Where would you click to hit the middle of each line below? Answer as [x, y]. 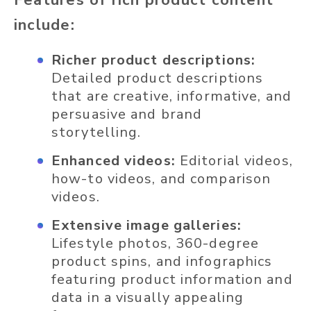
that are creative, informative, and [171, 96]
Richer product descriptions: [154, 60]
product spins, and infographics [162, 262]
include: [44, 25]
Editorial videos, [236, 161]
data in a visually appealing [148, 298]
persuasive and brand [127, 115]
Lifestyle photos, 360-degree [155, 244]
